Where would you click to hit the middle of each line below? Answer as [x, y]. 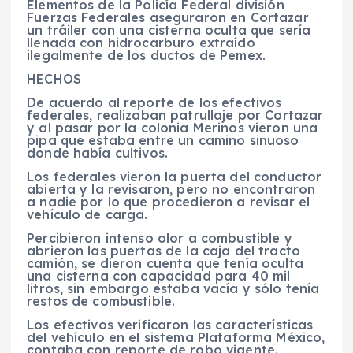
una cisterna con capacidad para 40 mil [159, 275]
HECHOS [54, 78]
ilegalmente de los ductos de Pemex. [147, 55]
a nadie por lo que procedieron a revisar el [169, 201]
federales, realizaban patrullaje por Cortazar [175, 115]
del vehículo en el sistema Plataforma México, [176, 337]
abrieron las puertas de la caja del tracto [163, 250]
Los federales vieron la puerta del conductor [175, 176]
